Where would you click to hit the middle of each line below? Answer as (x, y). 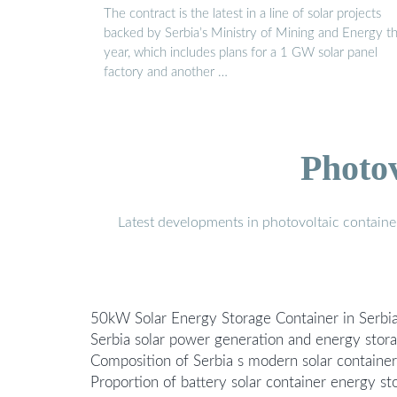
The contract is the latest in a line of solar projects (242, 14)
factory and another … (166, 73)
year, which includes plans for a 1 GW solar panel (241, 53)
